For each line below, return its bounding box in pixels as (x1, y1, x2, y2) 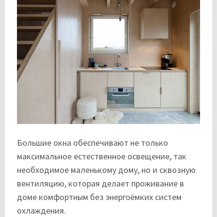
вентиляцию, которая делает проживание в (17, 177, 184, 189)
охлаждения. (17, 204, 66, 216)
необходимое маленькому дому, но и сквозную (17, 164, 196, 175)
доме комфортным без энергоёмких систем (17, 191, 182, 202)
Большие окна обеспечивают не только (17, 137, 168, 148)
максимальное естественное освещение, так (17, 150, 186, 162)
